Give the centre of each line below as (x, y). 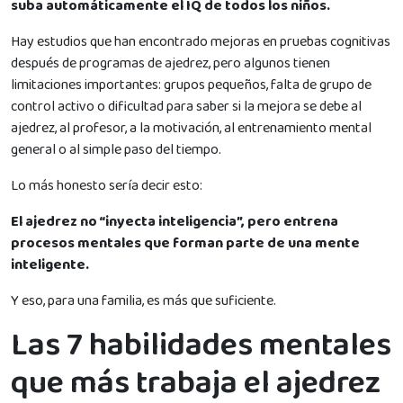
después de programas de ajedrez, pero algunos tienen (170, 63)
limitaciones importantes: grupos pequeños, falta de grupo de (191, 85)
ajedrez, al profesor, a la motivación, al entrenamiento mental (191, 128)
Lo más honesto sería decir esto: (107, 185)
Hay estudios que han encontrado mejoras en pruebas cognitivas (201, 41)
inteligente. (50, 264)
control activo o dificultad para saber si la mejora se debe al (186, 106)
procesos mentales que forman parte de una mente (185, 243)
